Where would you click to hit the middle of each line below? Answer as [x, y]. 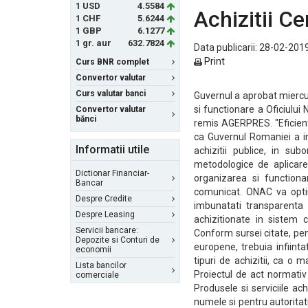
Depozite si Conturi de [118, 240]
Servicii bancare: [107, 230]
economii [93, 250]
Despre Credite [104, 199]
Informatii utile [112, 150]
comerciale [97, 275]
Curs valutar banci [111, 93]
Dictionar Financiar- [112, 173]
